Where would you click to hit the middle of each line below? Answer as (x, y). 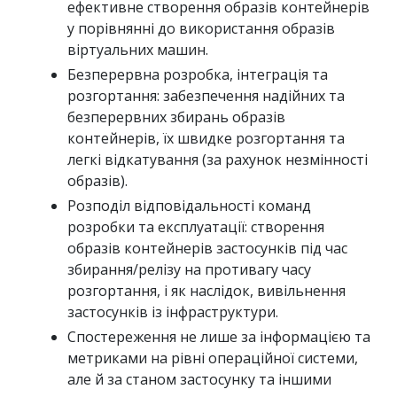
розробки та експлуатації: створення (196, 226)
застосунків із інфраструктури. (173, 311)
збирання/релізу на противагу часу (189, 269)
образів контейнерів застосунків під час (207, 248)
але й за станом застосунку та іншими (199, 379)
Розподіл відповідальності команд (189, 205)
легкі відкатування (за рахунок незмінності (218, 159)
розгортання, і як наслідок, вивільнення (206, 290)
